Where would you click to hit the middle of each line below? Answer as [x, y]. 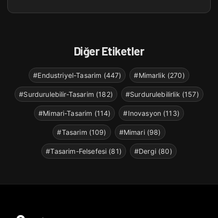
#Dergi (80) [153, 151]
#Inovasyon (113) [151, 113]
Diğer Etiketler [109, 51]
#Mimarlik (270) [159, 75]
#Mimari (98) [140, 132]
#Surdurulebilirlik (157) [162, 94]
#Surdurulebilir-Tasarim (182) [66, 94]
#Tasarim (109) [82, 132]
